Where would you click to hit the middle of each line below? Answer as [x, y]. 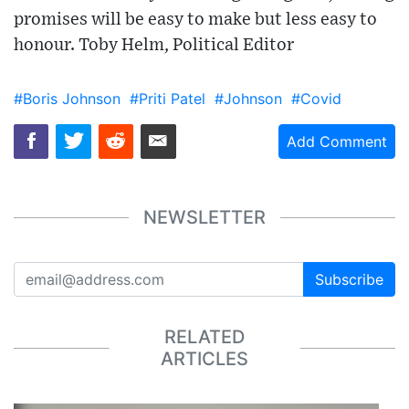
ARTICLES [204, 359]
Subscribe [349, 279]
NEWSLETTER [204, 218]
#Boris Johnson [67, 98]
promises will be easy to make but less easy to [195, 19]
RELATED [204, 337]
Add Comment [337, 141]
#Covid [316, 98]
